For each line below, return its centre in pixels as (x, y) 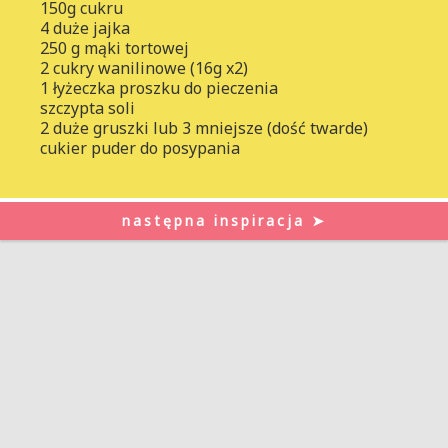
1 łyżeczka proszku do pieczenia (159, 87)
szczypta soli (87, 107)
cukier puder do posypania (140, 147)
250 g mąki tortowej (114, 47)
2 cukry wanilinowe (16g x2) (144, 67)
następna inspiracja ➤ (224, 221)
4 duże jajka (85, 27)
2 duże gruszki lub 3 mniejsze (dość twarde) (204, 127)
